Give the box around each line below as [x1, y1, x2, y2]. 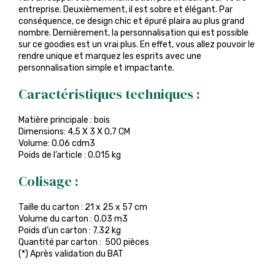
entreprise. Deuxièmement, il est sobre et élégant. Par [18, 4, 233, 15]
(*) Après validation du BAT [18, 249, 123, 259]
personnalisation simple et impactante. [18, 63, 174, 73]
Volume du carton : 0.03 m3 [18, 214, 128, 224]
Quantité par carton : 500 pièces [18, 237, 149, 247]
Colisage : [18, 172, 79, 190]
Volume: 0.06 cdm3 [18, 138, 95, 149]
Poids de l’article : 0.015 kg [18, 150, 121, 160]
